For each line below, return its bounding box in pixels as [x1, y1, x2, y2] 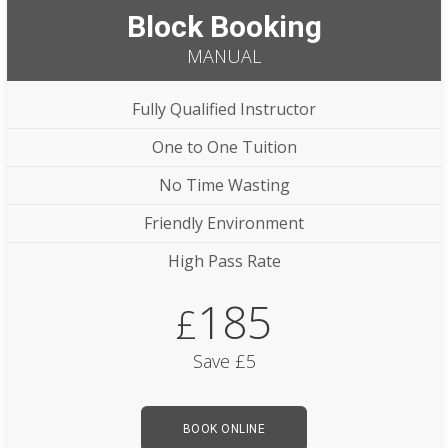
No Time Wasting [158, 174, 290, 197]
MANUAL [187, 44, 261, 69]
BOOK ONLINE [182, 422, 266, 437]
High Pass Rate [167, 250, 281, 273]
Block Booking [126, 9, 322, 45]
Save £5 [192, 349, 256, 374]
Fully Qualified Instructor [132, 98, 316, 121]
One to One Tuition [151, 136, 297, 159]
